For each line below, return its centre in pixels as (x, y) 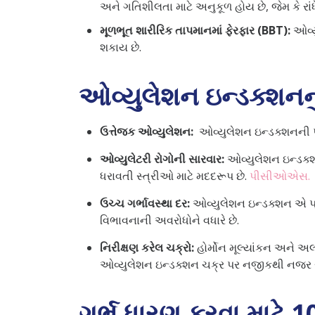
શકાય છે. (121, 47)
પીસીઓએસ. (278, 175)
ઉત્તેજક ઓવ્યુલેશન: (148, 131)
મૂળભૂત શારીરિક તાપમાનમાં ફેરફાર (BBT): (197, 30)
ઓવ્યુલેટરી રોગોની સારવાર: (163, 159)
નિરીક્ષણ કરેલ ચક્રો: (148, 247)
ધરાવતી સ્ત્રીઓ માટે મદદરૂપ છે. (173, 175)
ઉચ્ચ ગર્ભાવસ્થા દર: (145, 203)
